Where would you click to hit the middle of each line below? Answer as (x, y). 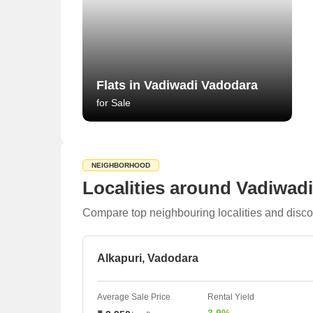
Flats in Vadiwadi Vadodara (177, 85)
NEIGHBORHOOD (121, 165)
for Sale (114, 103)
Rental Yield (231, 297)
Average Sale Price (134, 297)
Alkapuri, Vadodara (148, 258)
